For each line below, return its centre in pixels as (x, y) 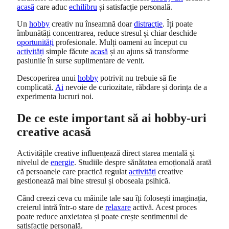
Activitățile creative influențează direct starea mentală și (106, 153)
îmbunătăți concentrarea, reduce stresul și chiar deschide (107, 33)
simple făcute (67, 52)
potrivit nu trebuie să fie (137, 78)
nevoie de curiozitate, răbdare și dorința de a (135, 87)
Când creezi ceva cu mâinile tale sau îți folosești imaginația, (112, 198)
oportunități (35, 42)
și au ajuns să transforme (148, 52)
